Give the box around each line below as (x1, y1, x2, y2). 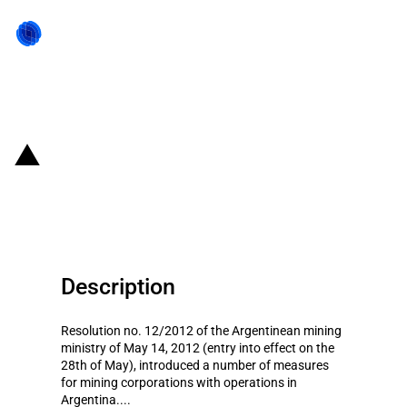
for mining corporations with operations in (61, 375, 297, 390)
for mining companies (41, 171, 272, 198)
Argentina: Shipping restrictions (41, 139, 375, 166)
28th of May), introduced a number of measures (61, 358, 329, 372)
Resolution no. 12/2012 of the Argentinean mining (61, 323, 342, 338)
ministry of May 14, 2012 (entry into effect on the (61, 341, 334, 355)
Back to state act (36, 93, 132, 108)
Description (61, 273, 175, 300)
